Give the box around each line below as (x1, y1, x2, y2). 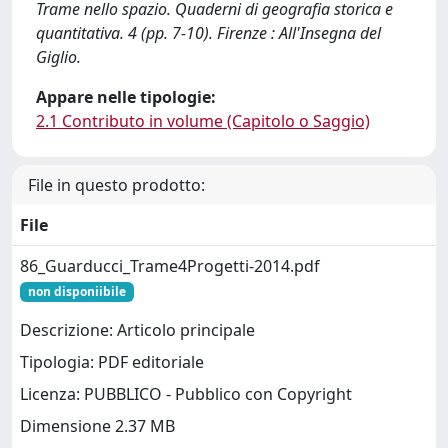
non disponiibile (27, 283, 126, 300)
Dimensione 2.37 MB (20, 415, 175, 438)
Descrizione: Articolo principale (20, 319, 255, 342)
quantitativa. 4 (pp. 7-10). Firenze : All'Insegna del (36, 22, 381, 44)
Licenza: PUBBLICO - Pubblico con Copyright (20, 383, 352, 406)
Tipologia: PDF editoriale (20, 351, 204, 374)
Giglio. (36, 46, 81, 68)
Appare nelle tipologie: (36, 86, 216, 108)
